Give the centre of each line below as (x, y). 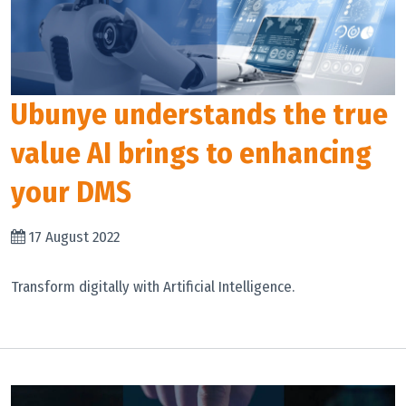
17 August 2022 (74, 237)
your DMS (71, 192)
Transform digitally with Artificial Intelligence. (153, 286)
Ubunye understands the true (199, 114)
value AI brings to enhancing (191, 153)
